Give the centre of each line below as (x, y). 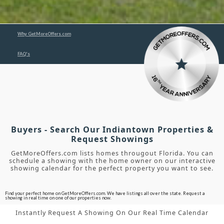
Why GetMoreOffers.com (44, 34)
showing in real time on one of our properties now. (58, 198)
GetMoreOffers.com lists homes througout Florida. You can (112, 153)
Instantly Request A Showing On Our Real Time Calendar (112, 213)
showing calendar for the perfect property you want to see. (112, 168)
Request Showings (112, 139)
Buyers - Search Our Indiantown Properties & (112, 130)
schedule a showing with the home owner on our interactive (112, 161)
